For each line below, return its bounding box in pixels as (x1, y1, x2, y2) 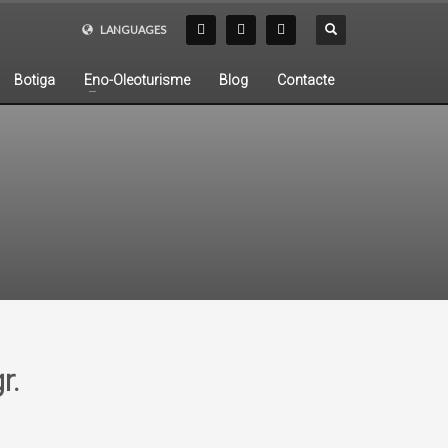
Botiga (14, 72, 55, 88)
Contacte (277, 72, 334, 88)
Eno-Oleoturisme (84, 72, 190, 88)
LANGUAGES (100, 23, 166, 36)
